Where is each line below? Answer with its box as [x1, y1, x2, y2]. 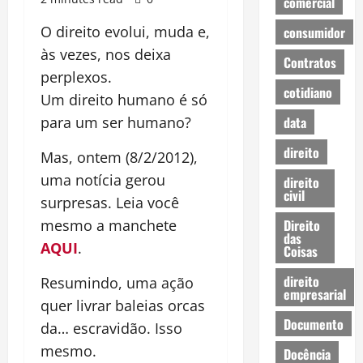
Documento [283, 314, 344, 334]
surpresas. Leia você [41, 193, 179, 212]
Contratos [283, 52, 336, 72]
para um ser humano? [41, 113, 191, 132]
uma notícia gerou [41, 170, 165, 190]
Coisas [283, 241, 318, 261]
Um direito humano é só [41, 90, 207, 109]
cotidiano [283, 82, 332, 102]
